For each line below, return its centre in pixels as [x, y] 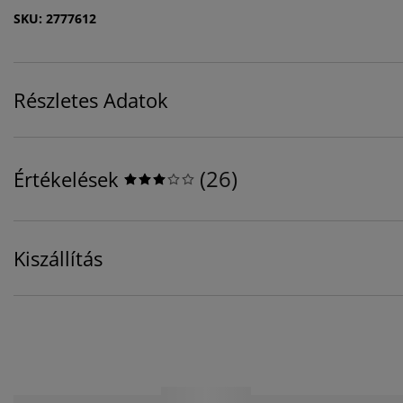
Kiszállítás [58, 259]
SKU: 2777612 [55, 19]
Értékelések [66, 179]
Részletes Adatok [91, 100]
